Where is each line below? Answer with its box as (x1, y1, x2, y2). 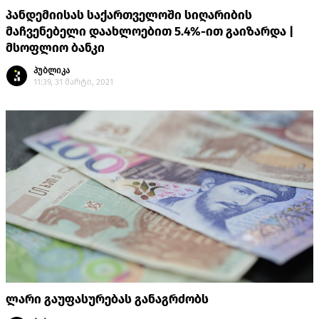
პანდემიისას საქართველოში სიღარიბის (6, 8, 252, 23)
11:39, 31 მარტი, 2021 (33, 77, 113, 88)
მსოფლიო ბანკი (6, 41, 105, 56)
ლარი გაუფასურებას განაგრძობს (6, 292, 209, 308)
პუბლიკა (33, 66, 70, 76)
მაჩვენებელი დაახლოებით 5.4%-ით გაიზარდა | (6, 24, 293, 40)
